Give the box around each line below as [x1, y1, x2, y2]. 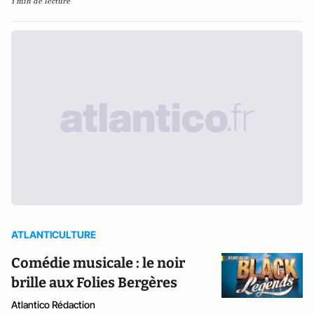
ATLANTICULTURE [11, 228, 96, 240]
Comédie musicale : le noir [11, 254, 185, 271]
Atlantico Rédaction [11, 298, 95, 310]
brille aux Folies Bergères [11, 273, 177, 291]
